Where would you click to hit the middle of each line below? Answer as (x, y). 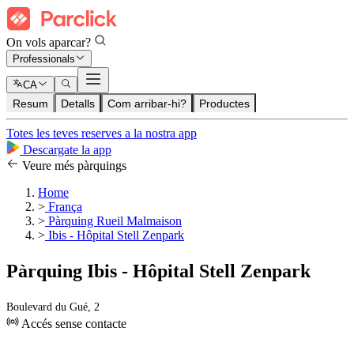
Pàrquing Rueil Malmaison (113, 221)
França (64, 207)
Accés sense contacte (73, 324)
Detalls (78, 104)
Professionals (44, 59)
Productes (224, 104)
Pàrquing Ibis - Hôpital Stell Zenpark (158, 271)
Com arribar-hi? (147, 104)
